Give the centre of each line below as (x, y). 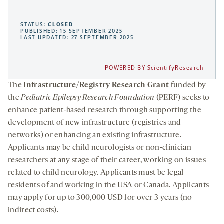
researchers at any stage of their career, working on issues (107, 161)
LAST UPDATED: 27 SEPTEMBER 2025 (77, 38)
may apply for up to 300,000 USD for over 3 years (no (100, 198)
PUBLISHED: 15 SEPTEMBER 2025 (72, 31)
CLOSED (61, 25)
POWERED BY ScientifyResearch (154, 68)
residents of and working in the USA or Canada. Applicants (109, 186)
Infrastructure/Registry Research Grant (97, 86)
